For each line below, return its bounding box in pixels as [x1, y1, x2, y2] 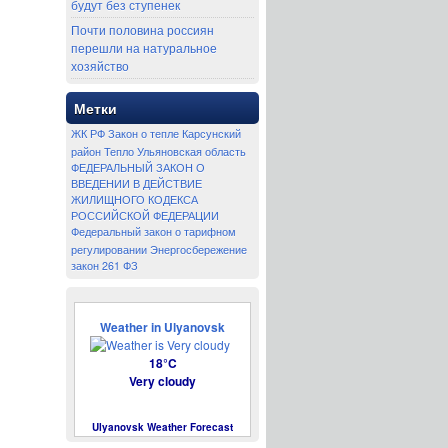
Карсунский [182, 126, 241, 141]
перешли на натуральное [71, 39, 217, 56]
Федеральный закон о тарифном [71, 224, 236, 239]
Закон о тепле [108, 126, 179, 141]
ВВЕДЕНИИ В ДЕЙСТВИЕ [71, 176, 202, 191]
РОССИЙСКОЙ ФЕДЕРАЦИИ [71, 208, 219, 223]
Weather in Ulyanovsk [100, 318, 225, 336]
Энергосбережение [150, 242, 247, 257]
